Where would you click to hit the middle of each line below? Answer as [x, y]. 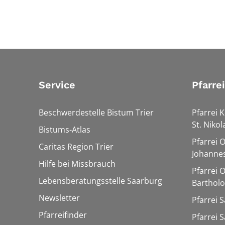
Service [57, 85]
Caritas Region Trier [76, 147]
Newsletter [59, 198]
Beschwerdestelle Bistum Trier [96, 113]
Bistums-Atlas [65, 130]
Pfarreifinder [63, 215]
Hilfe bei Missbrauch [77, 164]
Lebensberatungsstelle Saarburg [100, 181]
